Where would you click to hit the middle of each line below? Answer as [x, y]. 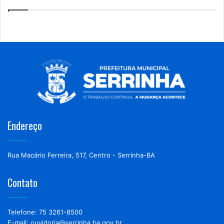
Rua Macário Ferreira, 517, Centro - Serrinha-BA [81, 155]
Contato [22, 182]
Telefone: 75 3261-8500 [45, 212]
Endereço [25, 125]
